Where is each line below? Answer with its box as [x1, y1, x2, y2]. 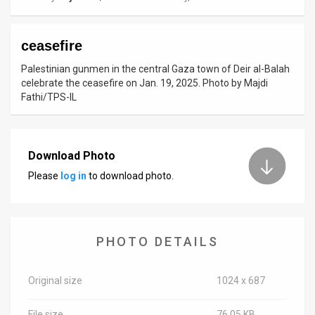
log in [60, 169, 86, 181]
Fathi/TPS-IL [21, 91, 77, 103]
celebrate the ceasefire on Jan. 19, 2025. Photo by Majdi [21, 77, 268, 89]
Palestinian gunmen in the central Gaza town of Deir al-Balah [21, 63, 290, 75]
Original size [28, 275, 82, 287]
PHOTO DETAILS [96, 234, 219, 250]
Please [28, 169, 60, 181]
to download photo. [86, 169, 174, 181]
